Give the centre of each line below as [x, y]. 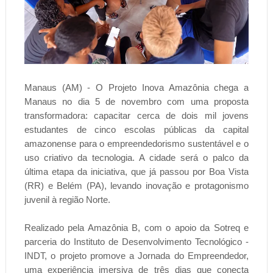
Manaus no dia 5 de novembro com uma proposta [136, 102]
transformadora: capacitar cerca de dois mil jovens [136, 116]
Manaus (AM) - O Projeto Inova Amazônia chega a [136, 88]
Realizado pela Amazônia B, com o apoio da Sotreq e [136, 228]
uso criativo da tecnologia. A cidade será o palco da [136, 158]
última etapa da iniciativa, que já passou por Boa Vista [136, 172]
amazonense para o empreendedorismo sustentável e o [136, 144]
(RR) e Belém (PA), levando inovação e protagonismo [136, 186]
